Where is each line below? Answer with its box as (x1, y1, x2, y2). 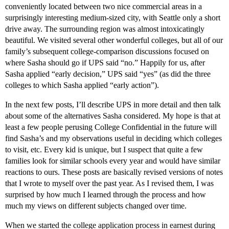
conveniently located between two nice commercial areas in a (5, 2, 202, 11)
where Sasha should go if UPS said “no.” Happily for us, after (5, 58, 205, 67)
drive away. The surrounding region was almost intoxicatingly (5, 25, 204, 34)
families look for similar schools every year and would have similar (5, 156, 220, 166)
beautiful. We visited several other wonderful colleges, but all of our (5, 36, 223, 45)
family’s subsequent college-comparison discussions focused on (5, 47, 209, 56)
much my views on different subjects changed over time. (5, 201, 187, 211)
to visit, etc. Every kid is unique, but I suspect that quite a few (5, 145, 203, 154)
